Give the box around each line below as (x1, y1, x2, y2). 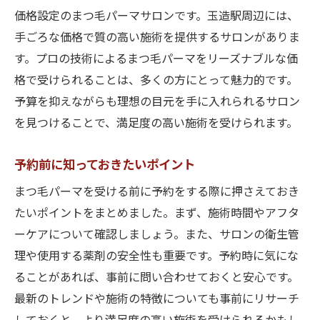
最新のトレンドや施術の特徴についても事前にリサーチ (14, 290, 299, 309)
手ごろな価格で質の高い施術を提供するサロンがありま (14, 29, 300, 48)
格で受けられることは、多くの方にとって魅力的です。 (14, 71, 298, 91)
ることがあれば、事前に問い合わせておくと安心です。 (14, 269, 299, 288)
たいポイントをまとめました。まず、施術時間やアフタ (14, 204, 299, 224)
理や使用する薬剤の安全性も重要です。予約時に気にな (14, 247, 299, 266)
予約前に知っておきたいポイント (14, 155, 195, 176)
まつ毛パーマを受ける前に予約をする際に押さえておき (14, 183, 299, 202)
